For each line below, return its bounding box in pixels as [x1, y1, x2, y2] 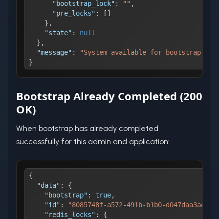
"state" [44, 28, 72, 37]
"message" [37, 48, 72, 56]
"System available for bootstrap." [80, 48, 209, 56]
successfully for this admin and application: [16, 136, 170, 146]
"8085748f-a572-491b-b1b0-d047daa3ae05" [68, 200, 217, 209]
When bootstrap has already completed [16, 123, 158, 133]
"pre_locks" [52, 9, 95, 17]
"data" [37, 181, 60, 189]
